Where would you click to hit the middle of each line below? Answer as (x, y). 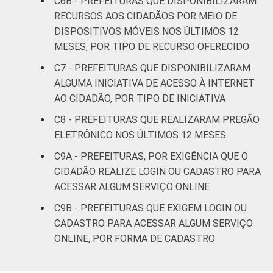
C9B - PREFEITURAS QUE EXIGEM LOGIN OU (151, 208)
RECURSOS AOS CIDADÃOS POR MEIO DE (146, 16)
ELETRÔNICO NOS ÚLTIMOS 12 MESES (140, 135)
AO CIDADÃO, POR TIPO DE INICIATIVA (140, 98)
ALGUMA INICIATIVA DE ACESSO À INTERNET (154, 83)
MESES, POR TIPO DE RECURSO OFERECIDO (152, 46)
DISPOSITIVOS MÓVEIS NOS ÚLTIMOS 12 (147, 31)
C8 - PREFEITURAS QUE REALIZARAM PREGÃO (157, 119)
